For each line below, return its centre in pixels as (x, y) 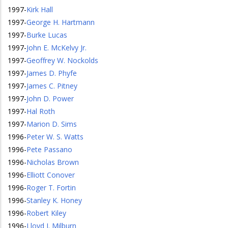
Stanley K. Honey (54, 200)
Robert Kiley (46, 213)
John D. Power (50, 98)
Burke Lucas (47, 35)
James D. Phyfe (52, 73)
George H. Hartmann (61, 22)
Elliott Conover (51, 175)
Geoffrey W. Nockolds (62, 60)
